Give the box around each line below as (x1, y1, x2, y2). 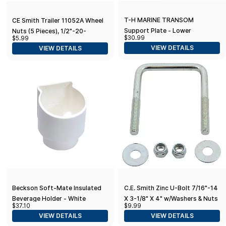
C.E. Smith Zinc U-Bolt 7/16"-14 (124, 184, 218, 192)
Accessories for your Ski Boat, (12, 48, 103, 56)
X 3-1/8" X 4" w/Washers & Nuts (124, 194, 218, 202)
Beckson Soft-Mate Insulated (12, 184, 101, 192)
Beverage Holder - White (12, 194, 86, 202)
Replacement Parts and (12, 37, 82, 45)
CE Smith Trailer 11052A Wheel (12, 16, 103, 24)
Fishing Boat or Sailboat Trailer (12, 59, 105, 67)
